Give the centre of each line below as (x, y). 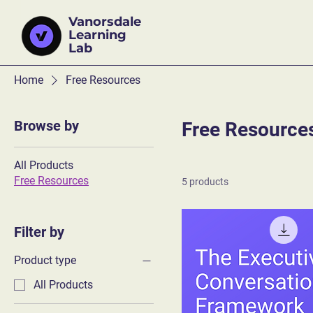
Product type (45, 260)
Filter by (39, 232)
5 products (205, 182)
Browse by (46, 126)
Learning (97, 35)
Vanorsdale (105, 22)
